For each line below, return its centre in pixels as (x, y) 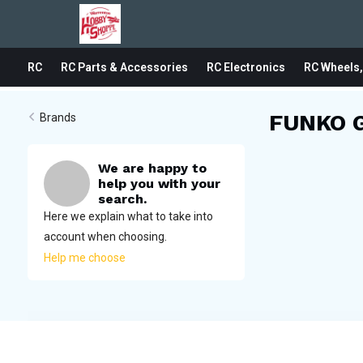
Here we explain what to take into (128, 216)
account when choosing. (105, 237)
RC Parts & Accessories (124, 67)
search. (122, 199)
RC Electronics (246, 67)
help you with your (159, 184)
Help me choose (84, 258)
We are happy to (152, 168)
